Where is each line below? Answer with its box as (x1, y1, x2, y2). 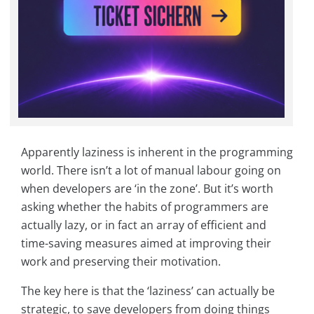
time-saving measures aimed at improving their (21, 235, 271, 251)
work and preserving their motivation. (21, 253, 221, 269)
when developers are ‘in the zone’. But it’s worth (21, 180, 273, 196)
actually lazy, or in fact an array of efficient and (21, 217, 266, 233)
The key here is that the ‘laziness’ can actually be (21, 282, 275, 299)
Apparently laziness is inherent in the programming (21, 144, 293, 160)
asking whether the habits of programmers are (21, 198, 268, 214)
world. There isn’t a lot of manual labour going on (21, 162, 281, 178)
